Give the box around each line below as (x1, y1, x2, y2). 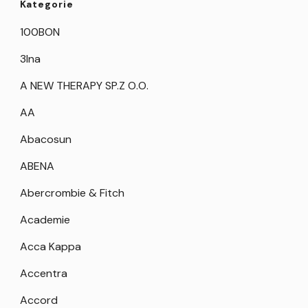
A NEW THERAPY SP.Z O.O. (20, 78, 148, 93)
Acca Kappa (20, 239, 81, 254)
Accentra (20, 265, 67, 280)
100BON (20, 24, 60, 39)
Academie (20, 212, 70, 227)
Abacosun (20, 131, 71, 146)
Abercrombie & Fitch (20, 185, 124, 200)
